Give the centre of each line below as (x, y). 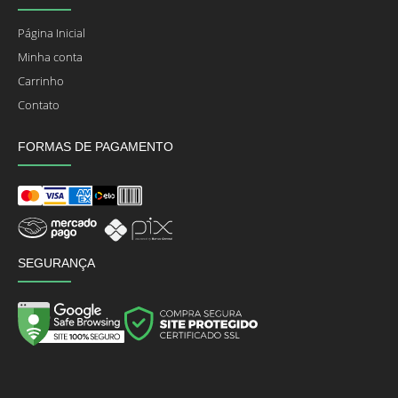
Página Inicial (52, 34)
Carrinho (41, 82)
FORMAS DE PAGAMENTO (96, 147)
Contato (39, 106)
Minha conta (50, 58)
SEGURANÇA (56, 263)
